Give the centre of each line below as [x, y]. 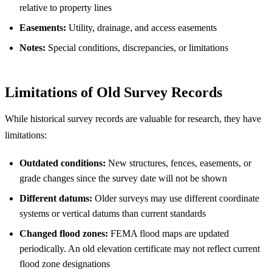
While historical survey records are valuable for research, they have [133, 118]
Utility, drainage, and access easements [141, 27]
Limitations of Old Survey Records [114, 92]
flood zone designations [65, 263]
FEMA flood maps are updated [168, 233]
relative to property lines [66, 7]
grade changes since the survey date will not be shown [123, 178]
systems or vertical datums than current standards [113, 213]
